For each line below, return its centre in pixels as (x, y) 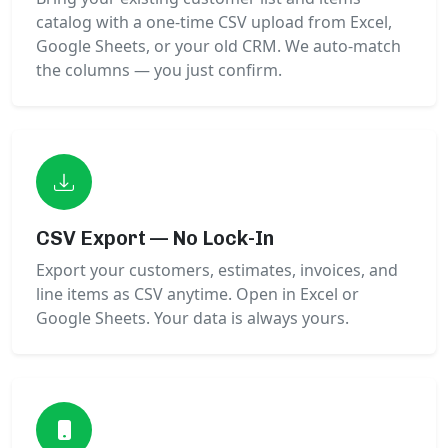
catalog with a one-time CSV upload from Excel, (214, 22)
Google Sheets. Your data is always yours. (192, 318)
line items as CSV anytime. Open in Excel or (197, 294)
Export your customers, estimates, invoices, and (217, 270)
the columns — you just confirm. (159, 70)
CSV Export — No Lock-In (155, 238)
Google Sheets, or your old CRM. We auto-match (218, 46)
